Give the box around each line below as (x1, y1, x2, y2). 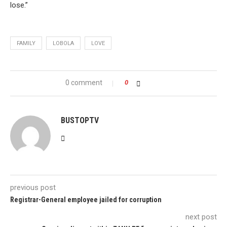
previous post (10, 182, 56, 192)
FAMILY (17, 40, 35, 47)
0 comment (65, 78, 102, 87)
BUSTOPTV (61, 115, 99, 125)
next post (185, 212, 217, 221)
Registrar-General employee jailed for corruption (10, 195, 162, 204)
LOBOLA (53, 40, 74, 47)
